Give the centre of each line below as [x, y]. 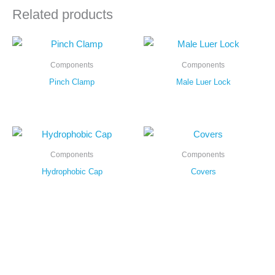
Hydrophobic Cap [72, 172]
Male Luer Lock [203, 82]
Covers [203, 172]
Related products [63, 14]
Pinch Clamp [72, 82]
